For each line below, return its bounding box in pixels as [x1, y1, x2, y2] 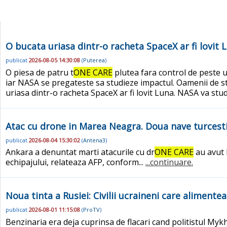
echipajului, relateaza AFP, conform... [6, 157, 145, 168]
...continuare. [145, 157, 193, 168]
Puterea [83, 56, 105, 64]
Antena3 [83, 136, 105, 144]
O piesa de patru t [6, 66, 73, 78]
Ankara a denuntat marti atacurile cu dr [6, 146, 155, 158]
